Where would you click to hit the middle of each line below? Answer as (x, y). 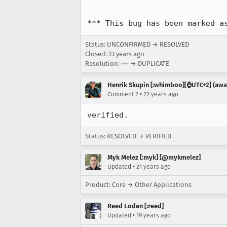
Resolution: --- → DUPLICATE (127, 64)
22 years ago (161, 94)
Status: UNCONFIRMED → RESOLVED (137, 44)
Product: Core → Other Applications (138, 185)
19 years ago (154, 215)
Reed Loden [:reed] (136, 206)
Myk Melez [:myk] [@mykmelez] (154, 157)
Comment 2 (123, 94)
